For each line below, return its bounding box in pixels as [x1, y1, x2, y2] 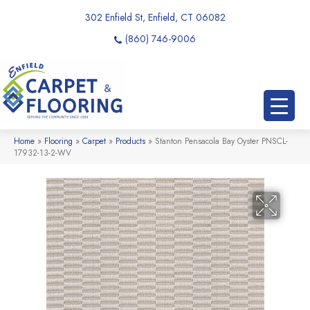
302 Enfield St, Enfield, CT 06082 [84, 10, 226, 24]
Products [116, 134, 145, 147]
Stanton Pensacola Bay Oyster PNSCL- [155, 134, 288, 147]
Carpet [82, 134, 106, 147]
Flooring [44, 134, 73, 147]
